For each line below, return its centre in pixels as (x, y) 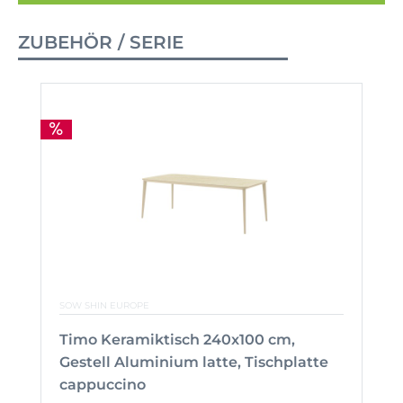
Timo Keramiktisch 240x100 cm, (177, 339)
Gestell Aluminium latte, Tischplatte (194, 362)
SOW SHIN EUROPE (104, 305)
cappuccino (103, 384)
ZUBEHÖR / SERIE (101, 42)
